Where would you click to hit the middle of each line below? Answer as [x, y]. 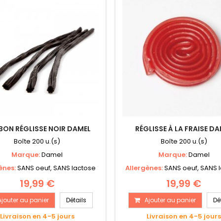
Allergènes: [145, 168]
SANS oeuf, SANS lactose [57, 168]
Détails [76, 200]
